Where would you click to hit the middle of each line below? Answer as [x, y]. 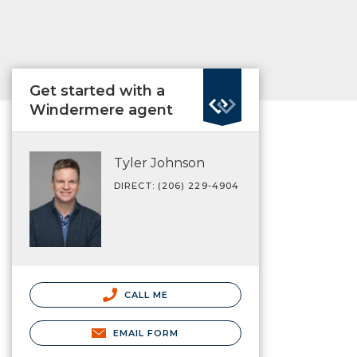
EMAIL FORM [146, 333]
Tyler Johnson [159, 163]
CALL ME [145, 294]
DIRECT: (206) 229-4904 [177, 186]
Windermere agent [101, 110]
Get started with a [97, 91]
